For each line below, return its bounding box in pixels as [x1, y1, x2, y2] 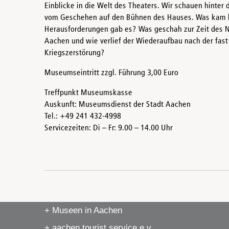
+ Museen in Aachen [44, 205, 122, 215]
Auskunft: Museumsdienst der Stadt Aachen [44, 101, 191, 109]
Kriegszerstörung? [44, 49, 105, 57]
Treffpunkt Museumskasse [44, 89, 132, 97]
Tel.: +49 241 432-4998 [44, 112, 121, 121]
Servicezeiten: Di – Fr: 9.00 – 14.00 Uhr [44, 124, 173, 132]
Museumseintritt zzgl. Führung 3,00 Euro [44, 69, 178, 77]
